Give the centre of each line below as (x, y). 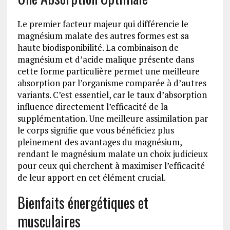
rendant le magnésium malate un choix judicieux (112, 154)
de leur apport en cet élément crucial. (91, 178)
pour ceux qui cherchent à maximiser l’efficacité (111, 166)
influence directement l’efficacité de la (92, 107)
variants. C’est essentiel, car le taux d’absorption (112, 95)
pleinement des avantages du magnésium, (99, 142)
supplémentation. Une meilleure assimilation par (112, 119)
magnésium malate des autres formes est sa (103, 36)
